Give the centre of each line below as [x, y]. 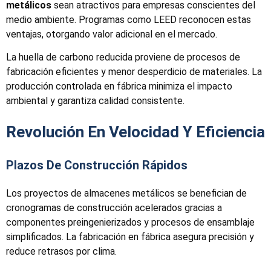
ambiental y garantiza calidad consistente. [95, 101]
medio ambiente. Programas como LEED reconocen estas [129, 19]
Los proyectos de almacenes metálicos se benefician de [126, 194]
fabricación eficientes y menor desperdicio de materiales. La [134, 72]
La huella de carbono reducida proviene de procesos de [123, 57]
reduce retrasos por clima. [61, 252]
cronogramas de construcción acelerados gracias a [114, 208]
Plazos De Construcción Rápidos [97, 165]
